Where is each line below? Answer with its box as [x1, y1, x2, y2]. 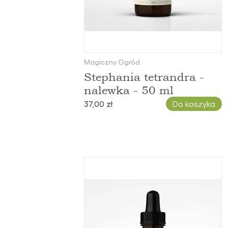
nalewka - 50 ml [84, 83, 174, 97]
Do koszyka [173, 99, 215, 109]
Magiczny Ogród [84, 58, 140, 66]
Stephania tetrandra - [84, 70, 204, 84]
